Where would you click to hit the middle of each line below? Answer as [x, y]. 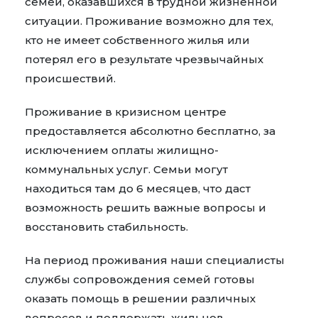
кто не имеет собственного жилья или [137, 40]
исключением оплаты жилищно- [122, 150]
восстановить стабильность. [106, 227]
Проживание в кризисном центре [126, 112]
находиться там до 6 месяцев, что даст [138, 189]
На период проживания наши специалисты [155, 261]
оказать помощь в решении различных [140, 299]
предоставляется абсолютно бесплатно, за [150, 131]
